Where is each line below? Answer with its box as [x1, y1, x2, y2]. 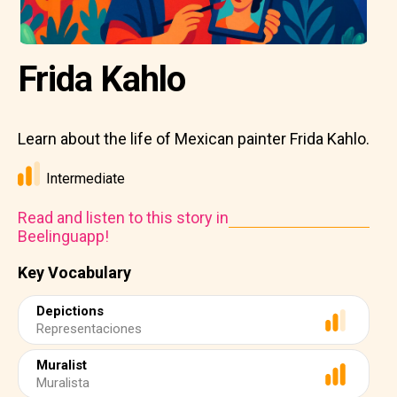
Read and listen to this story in [18, 208, 229, 227]
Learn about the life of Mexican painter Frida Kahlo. [18, 129, 370, 148]
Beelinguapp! [18, 227, 109, 245]
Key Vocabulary [18, 263, 131, 282]
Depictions [36, 303, 104, 319]
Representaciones [36, 321, 142, 337]
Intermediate [46, 170, 125, 187]
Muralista [36, 375, 90, 391]
